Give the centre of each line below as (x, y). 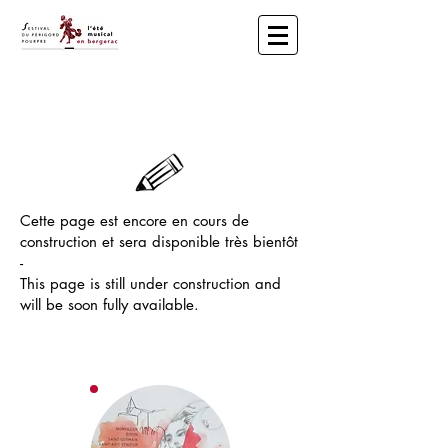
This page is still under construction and (150, 283)
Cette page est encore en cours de (134, 220)
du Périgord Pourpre (86, 100)
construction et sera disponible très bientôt (159, 241)
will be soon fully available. (109, 304)
